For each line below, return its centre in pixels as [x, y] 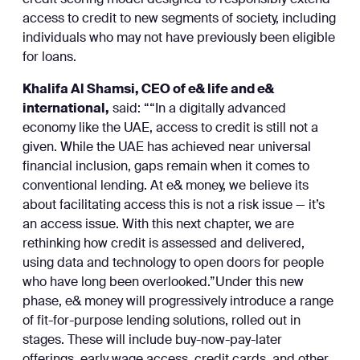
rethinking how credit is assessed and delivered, [164, 244]
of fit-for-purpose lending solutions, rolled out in [162, 321]
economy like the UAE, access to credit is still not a [170, 129]
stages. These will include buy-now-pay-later [152, 341]
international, [66, 109]
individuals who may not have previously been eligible [179, 39]
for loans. [49, 58]
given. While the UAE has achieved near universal [167, 148]
